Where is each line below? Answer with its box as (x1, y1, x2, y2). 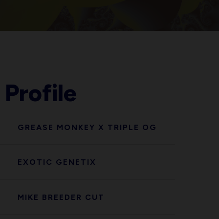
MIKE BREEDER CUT (17, 192, 105, 202)
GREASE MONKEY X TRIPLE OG (17, 122, 157, 132)
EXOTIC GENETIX (17, 157, 96, 167)
